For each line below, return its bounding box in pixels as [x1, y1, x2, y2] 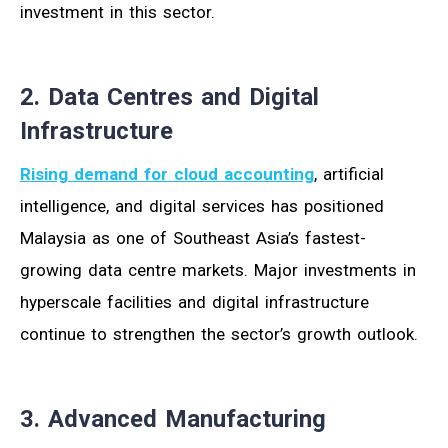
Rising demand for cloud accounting [20, 163, 314, 184]
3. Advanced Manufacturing [20, 404, 326, 433]
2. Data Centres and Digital [20, 82, 319, 111]
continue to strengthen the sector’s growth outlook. [20, 323, 418, 344]
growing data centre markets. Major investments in [20, 259, 416, 280]
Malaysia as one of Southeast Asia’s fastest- [20, 227, 366, 248]
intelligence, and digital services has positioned [20, 195, 384, 216]
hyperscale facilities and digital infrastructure [20, 291, 369, 312]
